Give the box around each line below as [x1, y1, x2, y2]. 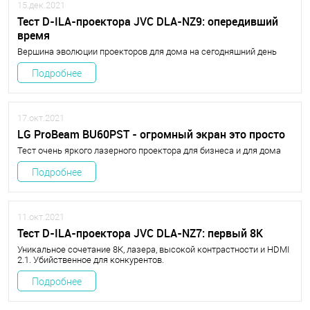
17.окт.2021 [17, 113, 64, 123]
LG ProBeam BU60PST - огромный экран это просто [17, 127, 285, 142]
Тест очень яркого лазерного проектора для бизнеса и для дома [17, 145, 281, 156]
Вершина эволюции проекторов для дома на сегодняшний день [17, 46, 277, 57]
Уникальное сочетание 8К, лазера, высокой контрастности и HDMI [17, 244, 289, 255]
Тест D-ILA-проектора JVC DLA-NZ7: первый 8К [17, 226, 263, 241]
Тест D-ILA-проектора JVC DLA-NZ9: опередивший [17, 14, 278, 29]
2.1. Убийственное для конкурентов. [17, 255, 164, 265]
